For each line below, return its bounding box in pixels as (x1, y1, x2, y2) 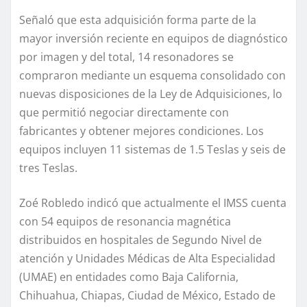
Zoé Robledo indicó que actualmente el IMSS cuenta (19, 195, 286, 210)
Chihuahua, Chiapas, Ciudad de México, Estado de (19, 287, 275, 303)
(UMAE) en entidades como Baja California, (19, 269, 238, 284)
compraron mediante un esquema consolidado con (19, 67, 286, 83)
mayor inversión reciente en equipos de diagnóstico (19, 30, 288, 46)
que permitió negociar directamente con (19, 104, 229, 120)
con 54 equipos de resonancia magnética (19, 213, 231, 229)
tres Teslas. (19, 160, 77, 175)
